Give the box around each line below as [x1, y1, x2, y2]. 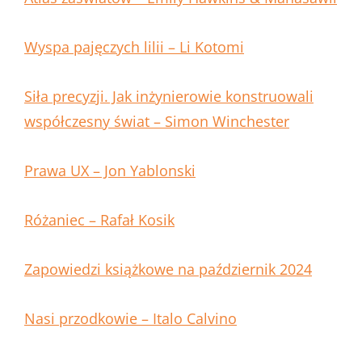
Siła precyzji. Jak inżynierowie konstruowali [24, 86, 314, 107]
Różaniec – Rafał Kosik [24, 210, 175, 230]
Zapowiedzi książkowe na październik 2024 [24, 259, 312, 280]
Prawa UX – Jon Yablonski [24, 161, 196, 181]
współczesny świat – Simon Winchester [24, 112, 289, 132]
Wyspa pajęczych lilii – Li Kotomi [24, 37, 244, 57]
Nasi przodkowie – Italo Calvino [24, 309, 237, 329]
